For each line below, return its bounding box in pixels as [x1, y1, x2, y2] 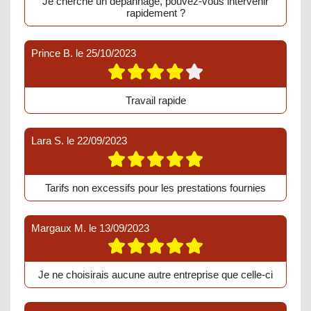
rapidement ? [126, 7, 185, 19]
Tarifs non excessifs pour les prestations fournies [45, 181, 266, 194]
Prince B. [31, 47, 73, 60]
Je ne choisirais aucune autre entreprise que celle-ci [38, 269, 273, 281]
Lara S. [31, 135, 64, 146]
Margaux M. [31, 221, 86, 234]
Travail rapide [125, 94, 186, 106]
